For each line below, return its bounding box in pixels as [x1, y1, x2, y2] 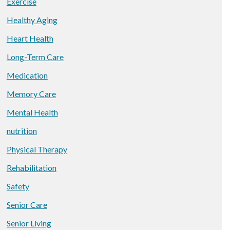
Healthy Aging [6, 15, 57, 25]
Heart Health [6, 33, 53, 43]
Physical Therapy [6, 144, 67, 154]
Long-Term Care [6, 52, 64, 62]
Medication [6, 70, 48, 80]
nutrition [6, 126, 37, 136]
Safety [6, 181, 29, 191]
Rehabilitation [6, 163, 56, 172]
